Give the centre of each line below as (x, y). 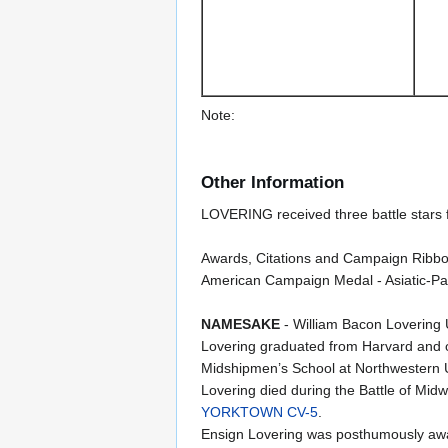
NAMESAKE (240, 324)
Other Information (272, 183)
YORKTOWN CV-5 (259, 412)
